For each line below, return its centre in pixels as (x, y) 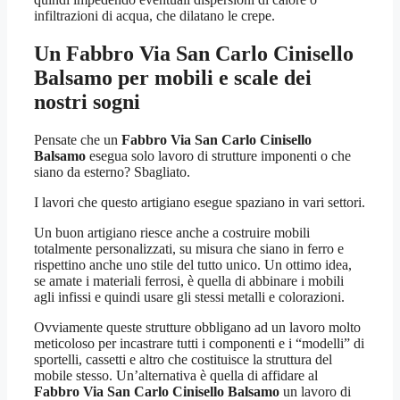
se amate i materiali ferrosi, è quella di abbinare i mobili (189, 281)
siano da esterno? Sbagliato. (112, 172)
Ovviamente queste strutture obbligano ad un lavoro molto (197, 328)
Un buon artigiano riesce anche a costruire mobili (172, 233)
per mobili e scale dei (212, 78)
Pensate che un (78, 140)
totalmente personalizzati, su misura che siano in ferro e (189, 249)
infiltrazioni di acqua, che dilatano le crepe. (154, 16)
